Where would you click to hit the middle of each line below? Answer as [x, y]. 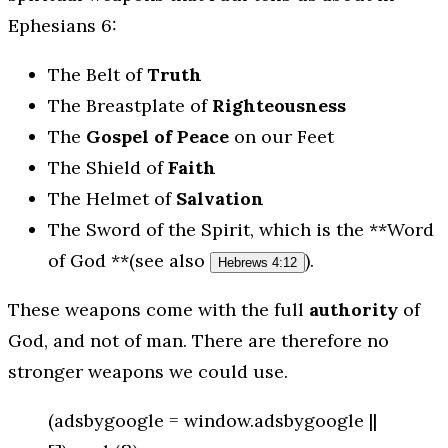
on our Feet [281, 137]
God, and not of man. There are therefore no [198, 341]
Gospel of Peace [157, 137]
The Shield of [108, 168]
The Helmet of [112, 199]
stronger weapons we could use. [148, 372]
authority [353, 310]
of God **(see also [129, 261]
